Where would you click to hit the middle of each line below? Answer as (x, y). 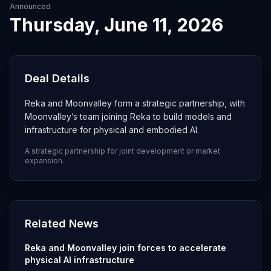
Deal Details (57, 78)
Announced (30, 6)
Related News (62, 224)
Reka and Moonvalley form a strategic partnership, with (135, 103)
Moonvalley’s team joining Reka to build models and (128, 116)
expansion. (44, 161)
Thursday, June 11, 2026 (116, 25)
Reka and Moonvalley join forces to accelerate (126, 248)
